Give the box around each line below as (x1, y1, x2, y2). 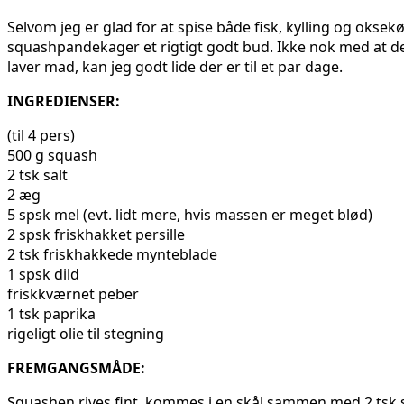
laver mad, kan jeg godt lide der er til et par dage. (7, 57, 343, 78)
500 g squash (7, 145, 97, 166)
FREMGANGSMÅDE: (7, 358, 145, 379)
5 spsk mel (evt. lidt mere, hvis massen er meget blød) (7, 205, 372, 225)
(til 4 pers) (7, 125, 75, 146)
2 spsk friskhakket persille (7, 225, 185, 245)
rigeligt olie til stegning (7, 324, 164, 344)
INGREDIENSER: (7, 91, 120, 112)
